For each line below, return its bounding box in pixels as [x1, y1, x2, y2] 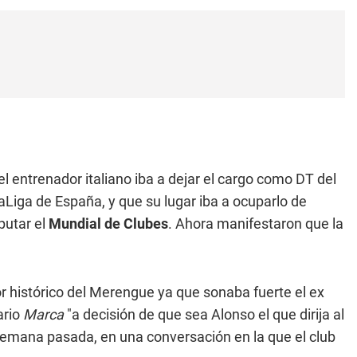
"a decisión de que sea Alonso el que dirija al [67, 306, 344, 323]
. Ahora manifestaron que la [168, 215, 343, 232]
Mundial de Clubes [49, 215, 168, 232]
